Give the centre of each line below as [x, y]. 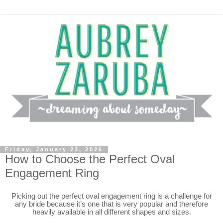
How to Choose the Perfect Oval [90, 159]
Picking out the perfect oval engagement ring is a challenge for [111, 196]
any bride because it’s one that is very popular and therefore [111, 204]
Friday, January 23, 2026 [54, 150]
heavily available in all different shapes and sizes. [111, 212]
